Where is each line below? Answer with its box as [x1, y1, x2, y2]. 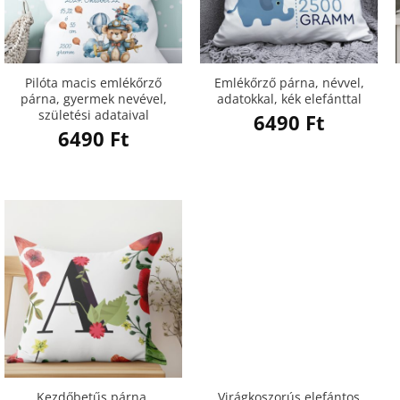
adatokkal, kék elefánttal [216, 90, 362, 108]
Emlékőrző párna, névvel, [213, 74, 364, 92]
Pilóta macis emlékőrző [25, 74, 162, 92]
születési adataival [37, 106, 149, 124]
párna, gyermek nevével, [20, 90, 167, 108]
